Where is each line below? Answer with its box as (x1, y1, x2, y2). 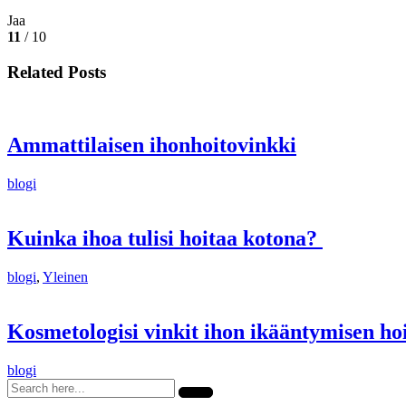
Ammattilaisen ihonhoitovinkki (7, 133, 296, 158)
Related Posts (7, 62, 106, 82)
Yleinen (43, 268, 88, 285)
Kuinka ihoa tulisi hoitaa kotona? (7, 226, 323, 250)
